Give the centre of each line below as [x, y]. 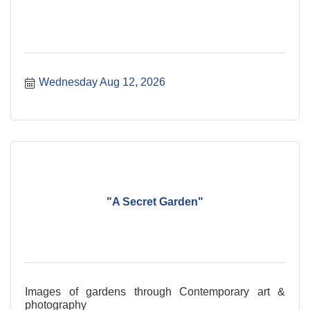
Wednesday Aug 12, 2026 [102, 82]
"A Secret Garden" [155, 202]
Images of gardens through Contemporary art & [155, 291]
